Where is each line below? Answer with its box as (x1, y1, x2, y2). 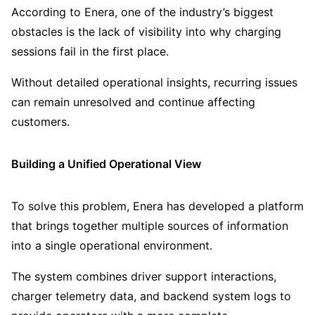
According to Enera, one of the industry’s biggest (11, 4, 274, 19)
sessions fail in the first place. (11, 44, 169, 58)
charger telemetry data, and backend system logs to (11, 289, 291, 304)
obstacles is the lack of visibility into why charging (11, 24, 281, 39)
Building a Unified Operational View (11, 156, 201, 171)
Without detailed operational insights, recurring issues (11, 75, 297, 89)
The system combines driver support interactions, (11, 269, 276, 284)
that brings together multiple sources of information (11, 219, 288, 233)
